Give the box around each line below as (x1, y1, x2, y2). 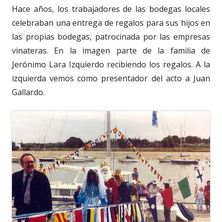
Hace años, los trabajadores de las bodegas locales (12, 3, 210, 14)
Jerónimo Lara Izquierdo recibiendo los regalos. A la (12, 58, 210, 70)
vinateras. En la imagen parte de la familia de (12, 45, 210, 56)
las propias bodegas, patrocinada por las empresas (12, 31, 210, 42)
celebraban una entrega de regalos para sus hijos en (12, 17, 210, 28)
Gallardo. (12, 86, 45, 98)
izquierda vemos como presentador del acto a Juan (12, 72, 210, 84)
